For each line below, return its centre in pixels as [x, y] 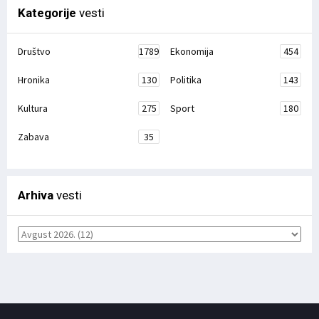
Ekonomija [192, 52]
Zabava [33, 137]
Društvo [34, 52]
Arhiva [36, 195]
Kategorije [47, 13]
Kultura [33, 109]
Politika [186, 80]
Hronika [34, 80]
